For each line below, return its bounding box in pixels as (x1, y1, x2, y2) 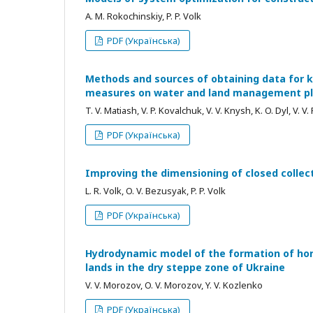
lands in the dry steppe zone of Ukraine (85, 261, 285, 275)
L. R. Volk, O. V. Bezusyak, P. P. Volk (85, 184, 226, 198)
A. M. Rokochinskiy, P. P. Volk (85, 10, 201, 23)
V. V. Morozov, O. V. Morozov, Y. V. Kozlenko (85, 279, 263, 292)
